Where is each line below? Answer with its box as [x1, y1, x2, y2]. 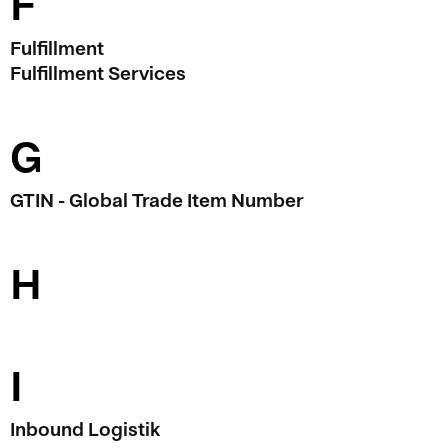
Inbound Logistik [10, 419, 160, 440]
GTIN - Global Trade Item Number [10, 190, 303, 211]
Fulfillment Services [10, 63, 186, 84]
